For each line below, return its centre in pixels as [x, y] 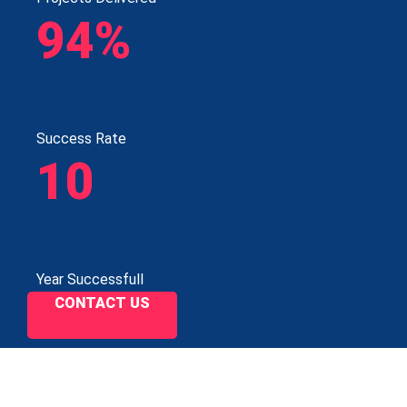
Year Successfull [90, 280]
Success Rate [81, 139]
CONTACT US [102, 303]
